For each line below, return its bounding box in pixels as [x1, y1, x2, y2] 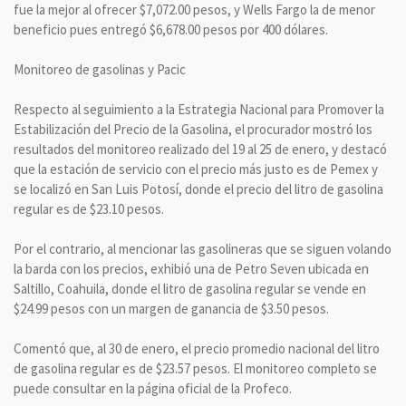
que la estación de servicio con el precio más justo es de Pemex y [14, 159, 378, 178]
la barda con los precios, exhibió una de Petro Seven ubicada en [14, 259, 369, 277]
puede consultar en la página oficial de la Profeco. [14, 379, 292, 397]
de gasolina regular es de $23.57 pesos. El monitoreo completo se [14, 359, 377, 377]
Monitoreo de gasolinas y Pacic [14, 60, 186, 78]
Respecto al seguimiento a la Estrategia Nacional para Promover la [14, 100, 384, 118]
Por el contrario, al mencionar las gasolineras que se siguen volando [14, 239, 391, 257]
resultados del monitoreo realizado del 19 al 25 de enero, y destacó [14, 140, 387, 158]
